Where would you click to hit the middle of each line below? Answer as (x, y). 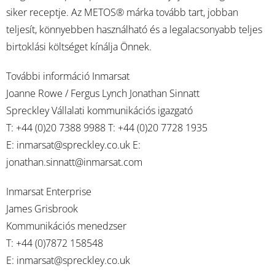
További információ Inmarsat (68, 76)
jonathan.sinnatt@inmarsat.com (74, 162)
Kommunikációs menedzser (66, 226)
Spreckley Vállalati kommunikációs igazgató (99, 110)
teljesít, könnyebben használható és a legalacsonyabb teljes (134, 29)
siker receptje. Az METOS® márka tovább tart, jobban (122, 12)
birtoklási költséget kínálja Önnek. (79, 47)
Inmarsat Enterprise (49, 192)
